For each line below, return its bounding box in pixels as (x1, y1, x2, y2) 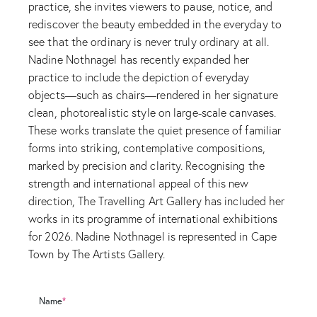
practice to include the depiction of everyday (28, 69, 250, 85)
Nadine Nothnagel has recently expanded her (28, 52, 250, 67)
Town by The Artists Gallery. (28, 246, 165, 262)
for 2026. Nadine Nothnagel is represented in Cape (28, 229, 277, 244)
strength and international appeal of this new (28, 175, 249, 191)
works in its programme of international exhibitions (28, 211, 278, 226)
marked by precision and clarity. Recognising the (28, 158, 265, 173)
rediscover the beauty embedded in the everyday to (28, 16, 282, 32)
